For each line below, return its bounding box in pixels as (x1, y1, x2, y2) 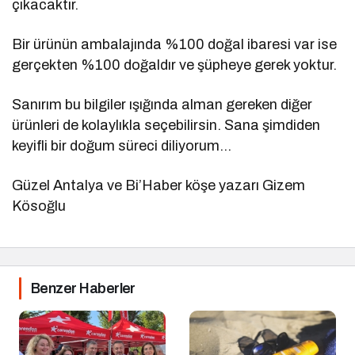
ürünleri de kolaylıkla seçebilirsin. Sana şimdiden (12, 117, 321, 134)
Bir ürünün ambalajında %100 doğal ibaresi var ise (12, 36, 338, 53)
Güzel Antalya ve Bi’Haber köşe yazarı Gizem (12, 177, 306, 194)
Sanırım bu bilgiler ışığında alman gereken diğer (12, 97, 313, 113)
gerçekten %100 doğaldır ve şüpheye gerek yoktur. (12, 57, 338, 74)
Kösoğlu (12, 198, 66, 215)
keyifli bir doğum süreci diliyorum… (12, 138, 232, 155)
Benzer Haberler (31, 281, 136, 297)
